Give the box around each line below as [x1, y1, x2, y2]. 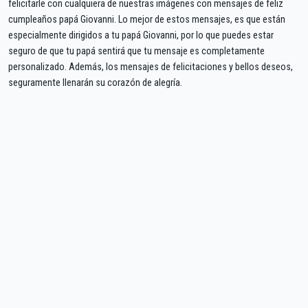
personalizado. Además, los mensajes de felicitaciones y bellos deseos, [8, 60, 293, 73]
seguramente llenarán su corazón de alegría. [8, 76, 182, 89]
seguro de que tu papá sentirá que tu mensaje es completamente [8, 45, 265, 57]
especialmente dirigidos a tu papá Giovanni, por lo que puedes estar [8, 29, 274, 41]
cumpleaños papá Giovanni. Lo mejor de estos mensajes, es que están [8, 13, 285, 25]
